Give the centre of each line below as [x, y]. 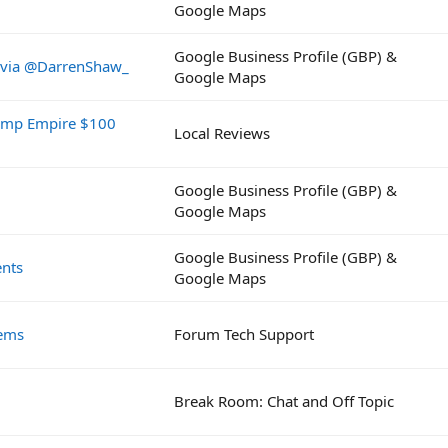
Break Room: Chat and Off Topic [284, 400]
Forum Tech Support [244, 333]
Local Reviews [222, 132]
